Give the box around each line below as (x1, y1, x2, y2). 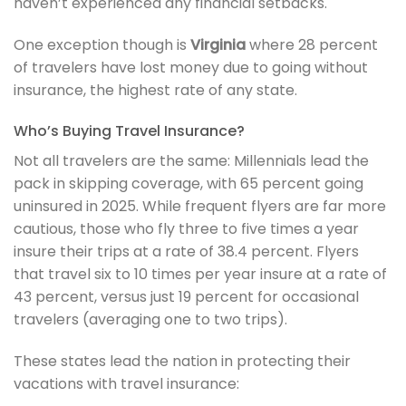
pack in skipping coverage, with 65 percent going (14, 173, 363, 195)
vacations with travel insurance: (14, 373, 239, 395)
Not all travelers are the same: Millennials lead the (14, 150, 369, 172)
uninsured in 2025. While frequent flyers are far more (14, 196, 386, 217)
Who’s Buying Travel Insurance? (14, 121, 245, 142)
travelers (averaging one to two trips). (14, 309, 287, 331)
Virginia (190, 34, 246, 55)
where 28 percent (246, 34, 378, 55)
